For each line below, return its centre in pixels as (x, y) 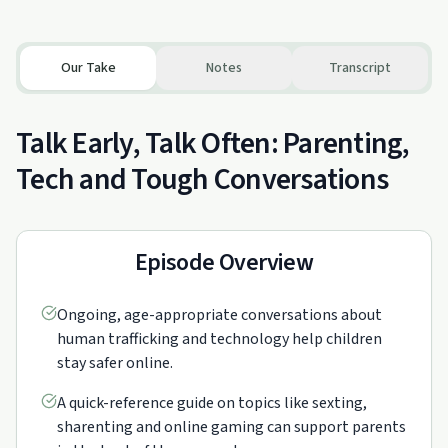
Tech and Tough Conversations (202, 179)
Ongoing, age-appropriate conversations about (219, 315)
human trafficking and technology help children (219, 339)
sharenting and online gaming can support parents (231, 427)
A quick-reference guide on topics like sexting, (212, 403)
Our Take (88, 68)
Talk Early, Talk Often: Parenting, (213, 143)
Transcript (360, 68)
